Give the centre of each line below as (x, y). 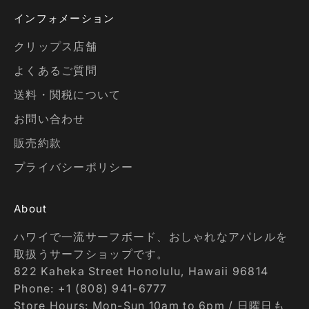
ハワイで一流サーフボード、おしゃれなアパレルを (151, 236)
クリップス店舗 (56, 46)
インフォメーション (64, 18)
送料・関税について (68, 94)
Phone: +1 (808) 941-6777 (91, 288)
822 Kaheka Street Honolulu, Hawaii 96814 (141, 271)
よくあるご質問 (56, 70)
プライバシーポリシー (73, 167)
